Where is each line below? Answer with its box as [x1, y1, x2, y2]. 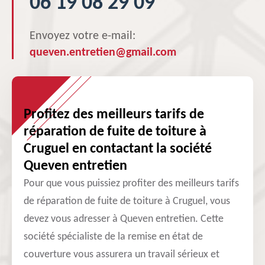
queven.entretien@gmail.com [30, 47, 176, 59]
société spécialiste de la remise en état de [24, 231, 203, 243]
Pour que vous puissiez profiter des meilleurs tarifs [24, 178, 239, 189]
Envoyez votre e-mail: [30, 30, 135, 42]
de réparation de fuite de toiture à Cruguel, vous [24, 196, 230, 207]
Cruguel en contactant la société [24, 142, 212, 156]
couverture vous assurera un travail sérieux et [24, 249, 219, 260]
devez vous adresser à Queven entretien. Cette [24, 214, 224, 225]
